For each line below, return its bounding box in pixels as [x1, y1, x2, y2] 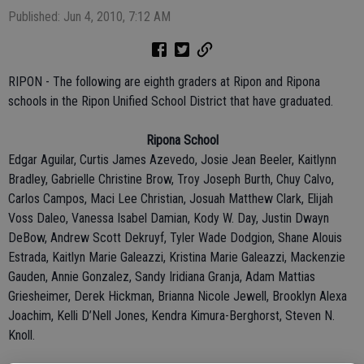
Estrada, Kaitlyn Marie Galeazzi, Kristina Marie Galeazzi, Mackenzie [8, 249, 345, 265]
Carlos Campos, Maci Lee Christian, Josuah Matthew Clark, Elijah [8, 191, 333, 206]
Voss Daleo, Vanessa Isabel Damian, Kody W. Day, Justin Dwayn [8, 210, 329, 226]
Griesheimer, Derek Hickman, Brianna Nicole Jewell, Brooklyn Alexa [8, 288, 347, 304]
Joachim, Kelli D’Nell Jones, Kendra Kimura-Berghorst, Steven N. [8, 308, 335, 323]
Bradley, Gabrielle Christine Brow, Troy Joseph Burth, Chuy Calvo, [8, 171, 334, 187]
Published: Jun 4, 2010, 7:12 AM [8, 9, 171, 24]
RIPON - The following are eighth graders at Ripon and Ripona [8, 74, 320, 89]
